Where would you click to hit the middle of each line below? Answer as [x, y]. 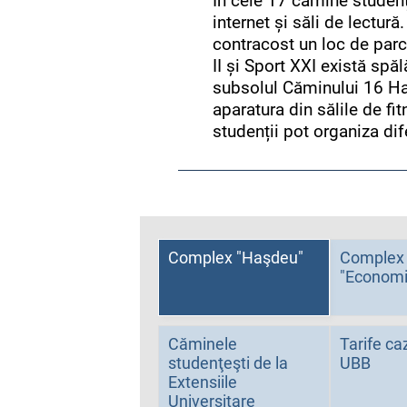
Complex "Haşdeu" [236, 258]
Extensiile [203, 382]
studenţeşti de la [228, 363]
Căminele [203, 344]
